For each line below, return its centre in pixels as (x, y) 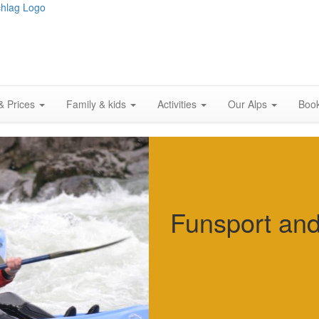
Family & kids (98, 104)
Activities (178, 104)
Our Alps (249, 104)
